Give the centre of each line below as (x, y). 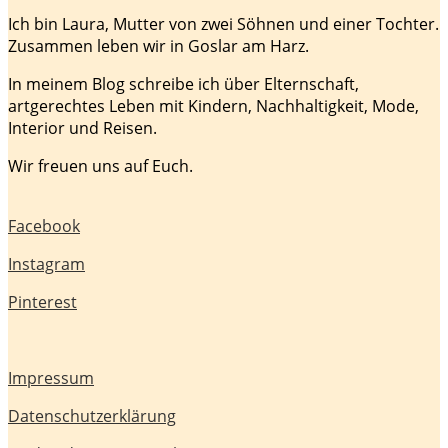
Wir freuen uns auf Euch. (100, 165)
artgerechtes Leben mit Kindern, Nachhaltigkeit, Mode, (213, 105)
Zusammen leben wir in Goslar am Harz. (158, 45)
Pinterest (42, 301)
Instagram (46, 263)
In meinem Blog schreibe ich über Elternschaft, (183, 83)
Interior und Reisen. (82, 127)
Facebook (44, 225)
